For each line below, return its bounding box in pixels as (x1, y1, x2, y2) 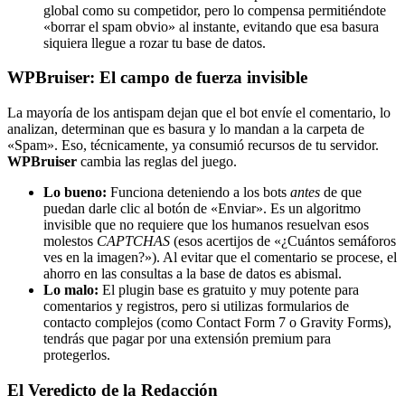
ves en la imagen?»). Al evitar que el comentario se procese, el (43, 250, 397, 266)
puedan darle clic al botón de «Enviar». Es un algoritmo (43, 201, 361, 217)
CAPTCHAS (97, 233, 170, 250)
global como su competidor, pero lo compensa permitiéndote (43, 2, 386, 18)
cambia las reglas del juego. (77, 154, 237, 170)
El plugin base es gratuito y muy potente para (99, 282, 359, 298)
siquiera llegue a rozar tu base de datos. (43, 34, 266, 51)
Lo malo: (43, 282, 99, 298)
